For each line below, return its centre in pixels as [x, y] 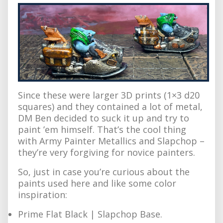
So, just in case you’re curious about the [104, 171]
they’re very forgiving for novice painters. [107, 152]
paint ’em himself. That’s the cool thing [102, 129]
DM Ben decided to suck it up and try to [104, 118]
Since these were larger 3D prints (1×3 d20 [109, 95]
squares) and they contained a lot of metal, [110, 106]
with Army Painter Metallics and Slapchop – [111, 141]
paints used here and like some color [97, 183]
